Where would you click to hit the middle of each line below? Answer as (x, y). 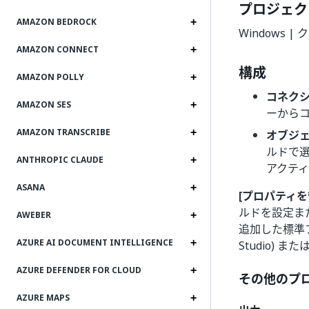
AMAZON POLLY (50, 77)
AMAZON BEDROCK (57, 22)
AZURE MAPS (43, 298)
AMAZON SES (44, 105)
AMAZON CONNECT (58, 50)
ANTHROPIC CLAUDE (60, 160)
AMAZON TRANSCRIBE (63, 132)
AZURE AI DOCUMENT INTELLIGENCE (95, 243)
